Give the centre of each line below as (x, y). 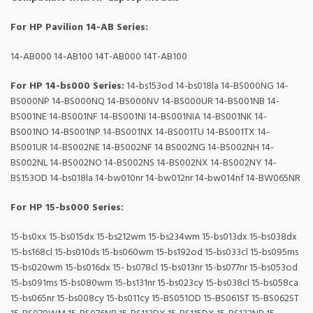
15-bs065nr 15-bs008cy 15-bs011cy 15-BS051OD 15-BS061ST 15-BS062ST (155, 299)
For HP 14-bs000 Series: (67, 87)
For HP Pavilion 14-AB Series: (79, 28)
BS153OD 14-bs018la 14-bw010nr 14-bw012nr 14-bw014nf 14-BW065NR (155, 179)
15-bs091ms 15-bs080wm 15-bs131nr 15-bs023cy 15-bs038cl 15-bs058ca (154, 284)
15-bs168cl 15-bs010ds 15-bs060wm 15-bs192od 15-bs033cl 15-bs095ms (154, 253)
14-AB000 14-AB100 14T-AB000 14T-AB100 (99, 57)
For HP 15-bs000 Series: (67, 208)
